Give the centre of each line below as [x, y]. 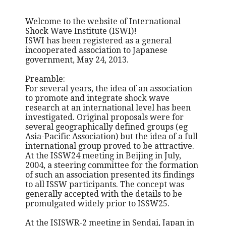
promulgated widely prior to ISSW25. [97, 203]
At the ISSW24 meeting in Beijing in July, [103, 155]
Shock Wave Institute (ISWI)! [81, 31]
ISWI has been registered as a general [98, 40]
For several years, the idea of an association [108, 88]
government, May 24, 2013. [77, 60]
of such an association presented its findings [109, 175]
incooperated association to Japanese [96, 50]
